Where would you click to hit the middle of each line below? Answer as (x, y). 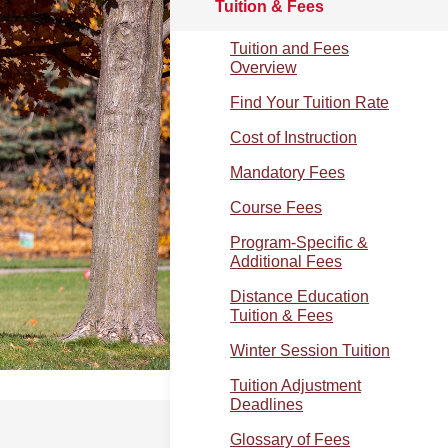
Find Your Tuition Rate (309, 102)
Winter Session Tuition (310, 350)
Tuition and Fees (289, 48)
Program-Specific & (299, 242)
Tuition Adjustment (295, 385)
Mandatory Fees (287, 172)
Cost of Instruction (293, 137)
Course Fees (276, 207)
